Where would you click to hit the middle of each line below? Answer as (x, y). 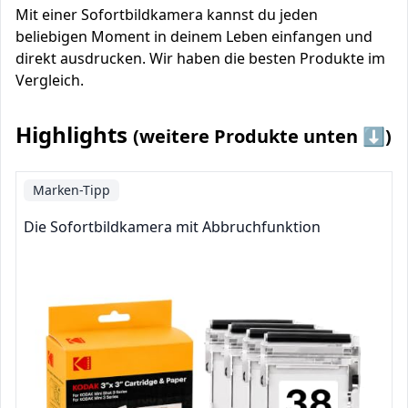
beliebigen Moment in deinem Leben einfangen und (194, 36)
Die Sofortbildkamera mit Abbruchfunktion (172, 227)
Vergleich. (50, 80)
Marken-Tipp (71, 190)
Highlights (74, 134)
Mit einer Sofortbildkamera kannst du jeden (167, 15)
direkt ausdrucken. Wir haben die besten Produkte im (200, 58)
